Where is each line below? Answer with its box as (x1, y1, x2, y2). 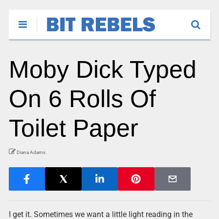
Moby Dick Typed (8, 56, 197, 83)
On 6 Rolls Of (8, 85, 156, 112)
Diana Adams (16, 150, 45, 155)
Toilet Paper (8, 114, 138, 142)
